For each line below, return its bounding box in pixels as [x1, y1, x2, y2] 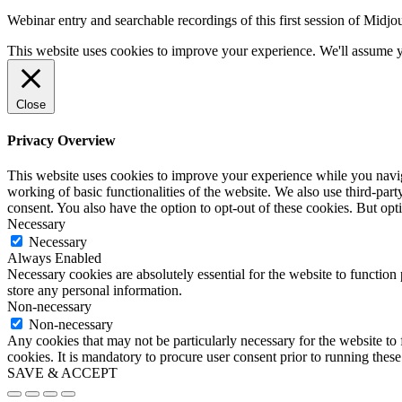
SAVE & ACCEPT [7, 365, 118, 381]
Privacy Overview [7, 132, 116, 148]
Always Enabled [7, 250, 101, 267]
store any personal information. [7, 283, 182, 299]
